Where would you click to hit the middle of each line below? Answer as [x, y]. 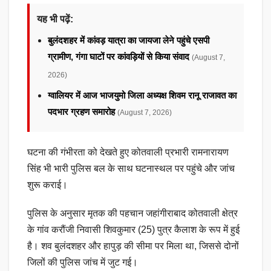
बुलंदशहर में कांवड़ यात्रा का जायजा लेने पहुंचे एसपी [129, 40]
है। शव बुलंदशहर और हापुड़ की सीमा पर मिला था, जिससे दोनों [133, 246]
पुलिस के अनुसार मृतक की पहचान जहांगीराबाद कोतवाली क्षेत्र [132, 213]
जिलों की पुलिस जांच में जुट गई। [83, 262]
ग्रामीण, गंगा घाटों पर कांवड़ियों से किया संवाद [120, 56]
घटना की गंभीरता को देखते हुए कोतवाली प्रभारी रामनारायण [128, 152]
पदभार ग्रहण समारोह [83, 111]
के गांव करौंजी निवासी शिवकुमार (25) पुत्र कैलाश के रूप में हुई [133, 229]
